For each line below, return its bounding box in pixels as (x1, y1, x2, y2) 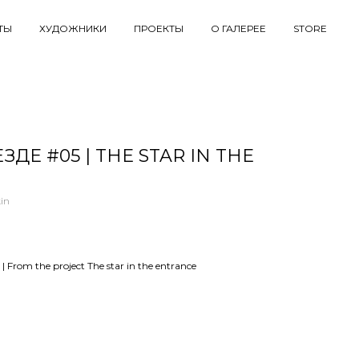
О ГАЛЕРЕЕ (211, 22, 266, 34)
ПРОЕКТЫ (134, 22, 184, 34)
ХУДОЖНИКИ (39, 22, 107, 34)
